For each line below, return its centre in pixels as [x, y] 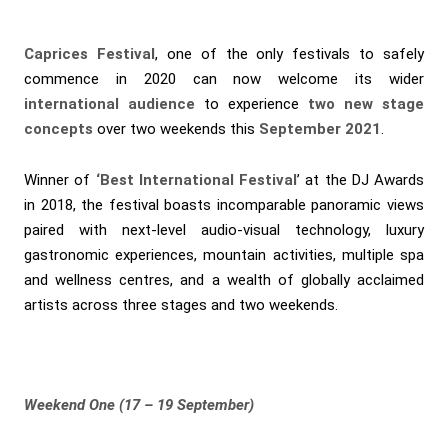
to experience [247, 104]
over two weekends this [176, 129]
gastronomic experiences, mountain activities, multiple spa [224, 254]
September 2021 [320, 129]
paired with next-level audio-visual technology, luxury [224, 229]
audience [161, 104]
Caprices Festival [89, 54]
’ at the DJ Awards [360, 179]
